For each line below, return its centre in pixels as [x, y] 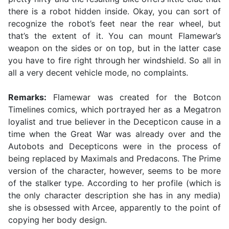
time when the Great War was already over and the [114, 134]
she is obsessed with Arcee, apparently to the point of [114, 208]
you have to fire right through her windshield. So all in [114, 61]
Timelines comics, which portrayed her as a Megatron [114, 110]
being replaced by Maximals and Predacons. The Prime [114, 159]
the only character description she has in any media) [114, 196]
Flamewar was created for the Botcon [134, 97]
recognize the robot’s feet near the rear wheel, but [114, 24]
